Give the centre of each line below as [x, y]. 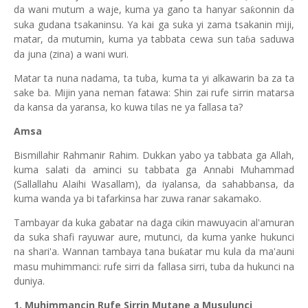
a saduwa [273, 39]
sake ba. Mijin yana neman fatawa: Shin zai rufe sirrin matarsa [154, 92]
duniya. [29, 281]
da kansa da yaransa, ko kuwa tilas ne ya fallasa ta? [128, 107]
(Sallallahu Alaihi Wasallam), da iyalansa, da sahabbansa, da [154, 184]
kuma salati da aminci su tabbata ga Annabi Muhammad [154, 169]
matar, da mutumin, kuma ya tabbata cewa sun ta [130, 39]
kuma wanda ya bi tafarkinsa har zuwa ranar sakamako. [137, 198]
